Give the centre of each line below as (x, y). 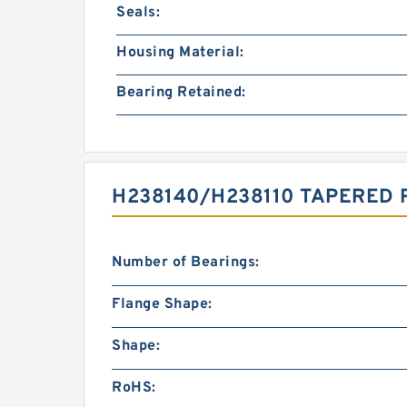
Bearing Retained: (181, 93)
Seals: (138, 13)
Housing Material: (180, 53)
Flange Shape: (162, 305)
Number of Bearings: (186, 263)
